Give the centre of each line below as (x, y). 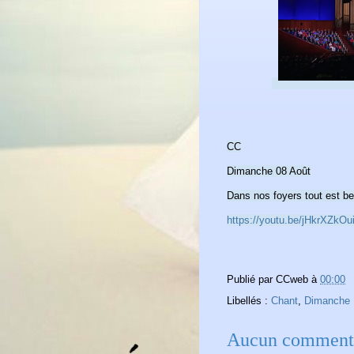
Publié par (251, 279)
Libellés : (249, 300)
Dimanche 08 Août (269, 171)
